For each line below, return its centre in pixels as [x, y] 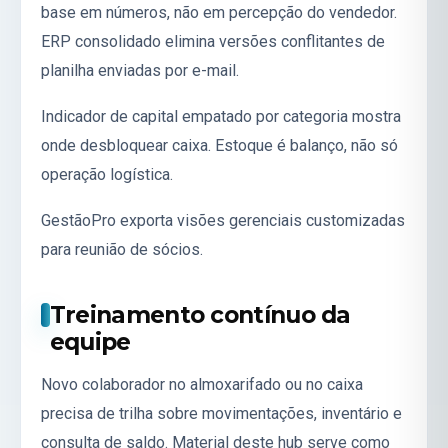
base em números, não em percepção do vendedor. [219, 13]
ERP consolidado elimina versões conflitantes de [213, 42]
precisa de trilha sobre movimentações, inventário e [221, 413]
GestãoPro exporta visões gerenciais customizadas [223, 220]
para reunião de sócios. [122, 249]
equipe [90, 341]
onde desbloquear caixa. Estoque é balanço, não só [219, 146]
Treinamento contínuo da [200, 314]
